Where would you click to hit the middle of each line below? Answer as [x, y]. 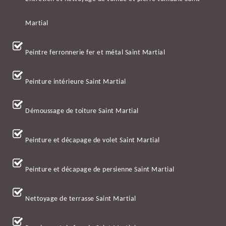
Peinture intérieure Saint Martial [76, 82]
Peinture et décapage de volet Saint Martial [93, 141]
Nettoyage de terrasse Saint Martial [81, 199]
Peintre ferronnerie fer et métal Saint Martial [95, 53]
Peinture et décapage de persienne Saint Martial [100, 170]
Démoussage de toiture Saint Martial [82, 111]
